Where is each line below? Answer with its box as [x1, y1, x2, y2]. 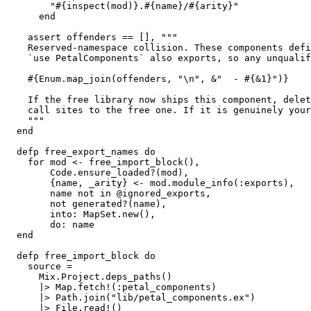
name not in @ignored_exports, [6, 188, 211, 199]
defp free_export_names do [6, 146, 155, 158]
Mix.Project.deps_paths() [6, 271, 172, 283]
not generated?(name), [6, 199, 167, 210]
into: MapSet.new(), [6, 209, 155, 220]
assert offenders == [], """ [6, 32, 178, 43]
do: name [6, 219, 94, 230]
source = [6, 261, 72, 272]
